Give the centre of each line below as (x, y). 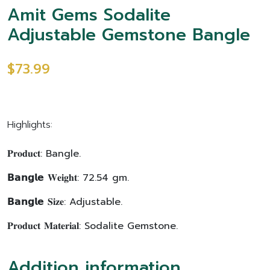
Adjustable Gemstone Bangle (129, 35)
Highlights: (30, 125)
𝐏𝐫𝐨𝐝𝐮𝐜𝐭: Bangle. (44, 154)
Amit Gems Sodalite (89, 15)
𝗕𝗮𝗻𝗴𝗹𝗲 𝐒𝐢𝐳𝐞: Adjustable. (65, 202)
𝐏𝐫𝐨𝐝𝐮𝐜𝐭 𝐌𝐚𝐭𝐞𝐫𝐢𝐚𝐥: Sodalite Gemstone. (93, 226)
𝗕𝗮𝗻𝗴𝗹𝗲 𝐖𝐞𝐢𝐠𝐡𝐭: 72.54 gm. (68, 178)
